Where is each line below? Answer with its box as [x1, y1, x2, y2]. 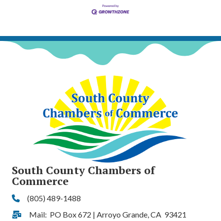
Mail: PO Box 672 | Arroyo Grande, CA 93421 [29, 209, 186, 219]
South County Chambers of [12, 162, 155, 177]
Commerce [12, 173, 69, 188]
